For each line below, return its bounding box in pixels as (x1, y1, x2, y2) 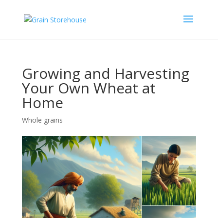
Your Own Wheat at (21, 78, 156, 98)
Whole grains (21, 115, 63, 125)
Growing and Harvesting (21, 63, 189, 83)
